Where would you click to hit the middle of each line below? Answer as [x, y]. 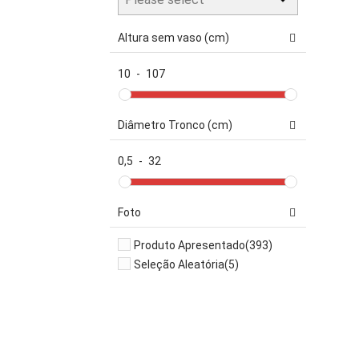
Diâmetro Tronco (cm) [175, 125]
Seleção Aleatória [179, 264]
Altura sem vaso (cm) [173, 38]
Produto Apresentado [190, 245]
